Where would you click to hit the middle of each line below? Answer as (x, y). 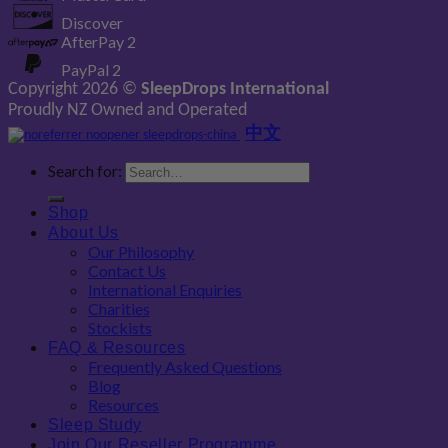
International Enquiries (165, 290)
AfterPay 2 (98, 42)
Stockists (120, 328)
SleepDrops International (235, 90)
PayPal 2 (91, 70)
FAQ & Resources (117, 348)
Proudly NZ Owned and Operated (127, 111)
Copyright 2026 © (74, 90)
